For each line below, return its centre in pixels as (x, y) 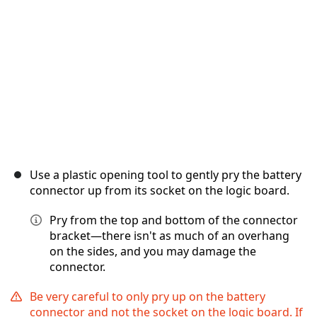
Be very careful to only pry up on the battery (148, 297)
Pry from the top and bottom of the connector (174, 220)
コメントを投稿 (247, 12)
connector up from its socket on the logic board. (160, 191)
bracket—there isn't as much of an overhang (169, 236)
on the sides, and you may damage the (153, 252)
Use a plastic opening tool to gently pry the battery (166, 175)
